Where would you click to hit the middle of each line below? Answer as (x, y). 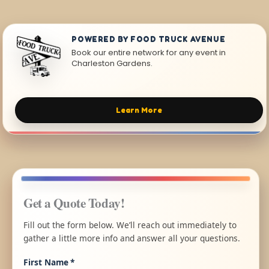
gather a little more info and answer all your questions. (132, 238)
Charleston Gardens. (112, 64)
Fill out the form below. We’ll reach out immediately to (130, 225)
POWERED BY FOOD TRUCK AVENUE (149, 39)
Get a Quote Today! (74, 203)
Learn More (139, 110)
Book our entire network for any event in (149, 53)
